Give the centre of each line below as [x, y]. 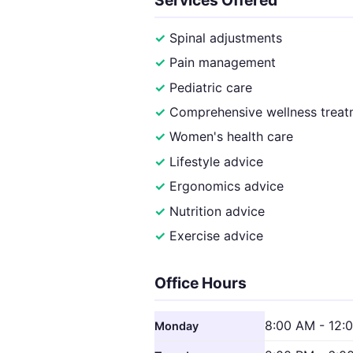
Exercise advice [217, 236]
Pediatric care [211, 87]
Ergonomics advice [227, 186]
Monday [176, 326]
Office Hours [201, 283]
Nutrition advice [217, 211]
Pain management [223, 63]
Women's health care [232, 137]
